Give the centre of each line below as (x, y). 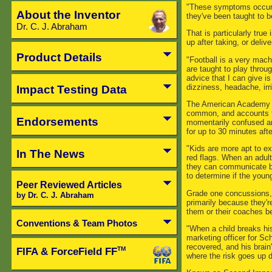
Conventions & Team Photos (76, 223)
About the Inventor (68, 15)
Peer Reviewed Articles (69, 185)
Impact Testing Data (71, 89)
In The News (50, 154)
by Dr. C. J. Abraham (55, 195)
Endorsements (57, 121)
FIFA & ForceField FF (66, 251)
